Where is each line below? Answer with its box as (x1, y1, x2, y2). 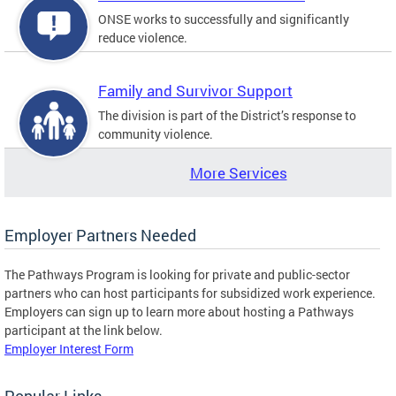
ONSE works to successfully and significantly (98, 10, 349, 27)
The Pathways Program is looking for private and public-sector (4, 265, 350, 283)
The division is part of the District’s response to (98, 106, 356, 124)
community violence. (98, 125, 213, 142)
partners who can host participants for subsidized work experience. (4, 284, 376, 301)
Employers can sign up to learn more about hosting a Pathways (4, 302, 354, 320)
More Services (189, 162, 287, 183)
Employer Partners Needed (4, 224, 196, 246)
